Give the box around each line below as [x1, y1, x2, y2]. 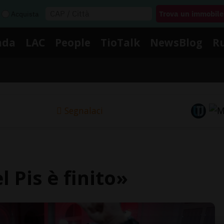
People [55, 35, 90, 49]
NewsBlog [150, 35, 202, 49]
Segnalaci [64, 104, 103, 117]
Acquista [11, 9, 38, 18]
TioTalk [100, 35, 140, 49]
